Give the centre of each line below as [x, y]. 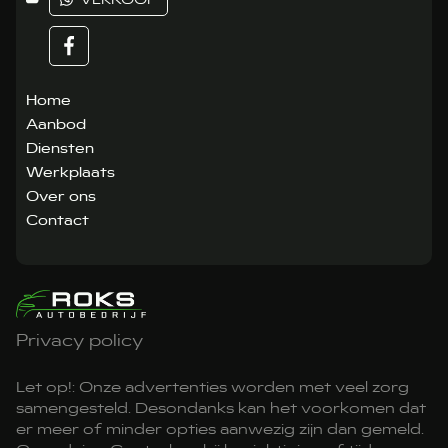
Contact [58, 219]
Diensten [60, 147]
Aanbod [56, 123]
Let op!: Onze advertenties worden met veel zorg [213, 386]
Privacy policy [80, 339]
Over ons [61, 195]
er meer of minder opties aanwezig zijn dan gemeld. [220, 428]
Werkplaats [71, 171]
